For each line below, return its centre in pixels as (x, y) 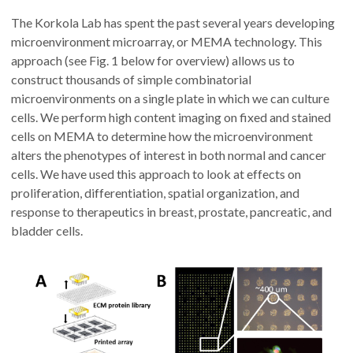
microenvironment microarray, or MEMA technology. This (167, 41)
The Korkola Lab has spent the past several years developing (173, 22)
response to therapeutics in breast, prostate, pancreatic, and (171, 211)
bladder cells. (47, 230)
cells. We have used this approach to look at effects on (156, 173)
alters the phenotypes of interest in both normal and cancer (169, 154)
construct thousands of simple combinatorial (131, 79)
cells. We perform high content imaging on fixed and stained (171, 117)
